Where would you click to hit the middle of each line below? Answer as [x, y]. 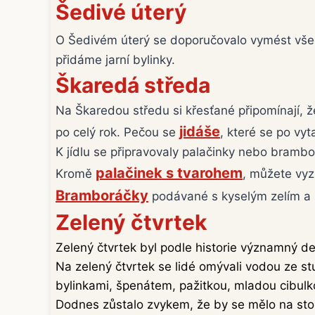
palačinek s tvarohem [169, 173]
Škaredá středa [133, 85]
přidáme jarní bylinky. [115, 60]
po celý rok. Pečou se [117, 133]
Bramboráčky [102, 196]
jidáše [200, 132]
